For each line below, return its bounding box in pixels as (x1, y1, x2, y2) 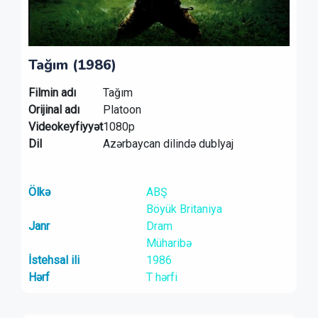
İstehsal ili (28, 253, 79, 267)
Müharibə (146, 236, 192, 250)
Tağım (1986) (28, 55, 116, 75)
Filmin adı (28, 86, 76, 99)
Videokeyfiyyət (28, 120, 103, 133)
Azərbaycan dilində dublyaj (103, 137, 234, 150)
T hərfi (146, 270, 177, 284)
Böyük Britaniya (146, 202, 222, 216)
